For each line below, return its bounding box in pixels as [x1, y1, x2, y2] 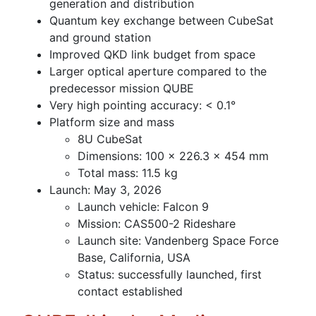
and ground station [49, 30, 151, 44]
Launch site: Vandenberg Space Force [78, 233, 279, 248]
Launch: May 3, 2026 [49, 182, 162, 197]
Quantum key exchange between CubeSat [49, 13, 274, 28]
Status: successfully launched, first [78, 267, 262, 281]
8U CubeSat [78, 131, 142, 146]
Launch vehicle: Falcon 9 [78, 199, 209, 214]
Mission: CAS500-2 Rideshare [78, 216, 236, 231]
